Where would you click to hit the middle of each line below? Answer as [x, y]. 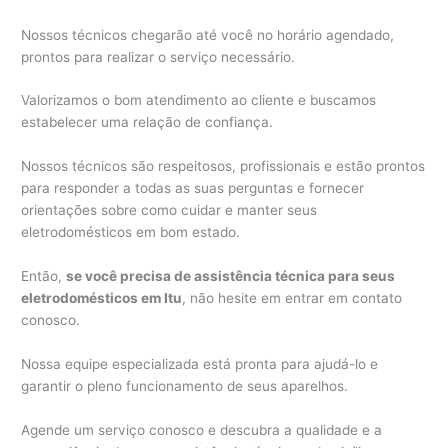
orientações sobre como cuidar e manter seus [169, 210]
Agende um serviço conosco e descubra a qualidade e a [202, 429]
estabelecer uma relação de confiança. [147, 122]
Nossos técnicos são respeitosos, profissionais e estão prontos [223, 166]
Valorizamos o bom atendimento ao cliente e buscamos [199, 100]
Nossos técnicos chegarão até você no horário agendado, [208, 34]
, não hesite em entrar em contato [292, 298]
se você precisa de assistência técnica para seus [231, 276]
